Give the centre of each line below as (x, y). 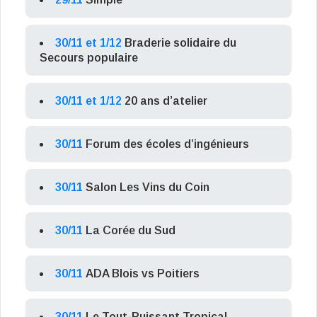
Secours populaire (89, 58)
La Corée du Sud (131, 231)
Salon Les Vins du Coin (148, 188)
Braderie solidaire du (180, 43)
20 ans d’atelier (166, 101)
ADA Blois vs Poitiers (143, 274)
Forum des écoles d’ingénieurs (167, 144)
